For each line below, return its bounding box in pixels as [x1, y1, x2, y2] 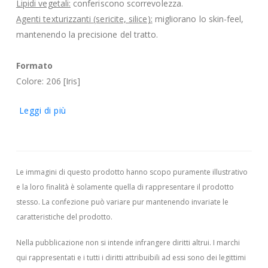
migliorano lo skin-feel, [152, 13, 244, 25]
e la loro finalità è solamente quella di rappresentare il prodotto [16, 181, 234, 192]
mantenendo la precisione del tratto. [16, 28, 159, 40]
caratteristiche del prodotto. [16, 211, 112, 222]
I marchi [212, 237, 240, 248]
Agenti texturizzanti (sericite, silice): [16, 13, 153, 25]
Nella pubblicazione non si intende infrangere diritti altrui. [16, 237, 213, 248]
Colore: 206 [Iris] [16, 75, 81, 87]
